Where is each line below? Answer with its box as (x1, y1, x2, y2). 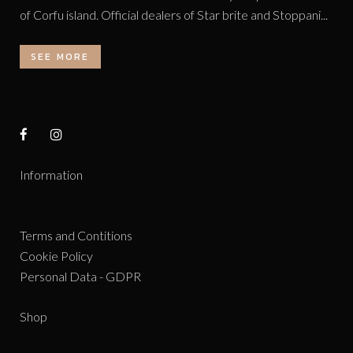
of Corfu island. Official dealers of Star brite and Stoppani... (20, 7, 328, 23)
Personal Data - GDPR (20, 269, 141, 284)
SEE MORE (31, 50, 90, 65)
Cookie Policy (20, 248, 93, 264)
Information (20, 167, 83, 183)
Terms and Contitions (20, 228, 132, 243)
